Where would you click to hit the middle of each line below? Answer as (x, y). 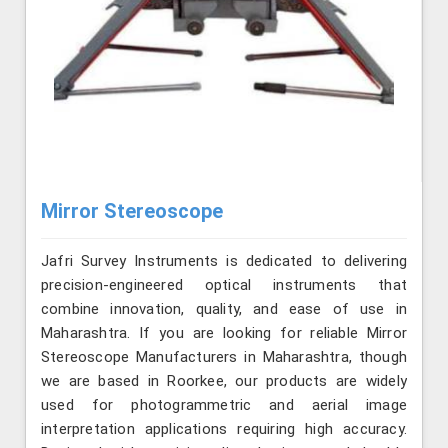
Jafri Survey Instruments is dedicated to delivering (224, 260)
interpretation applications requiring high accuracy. (224, 428)
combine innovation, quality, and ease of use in (224, 308)
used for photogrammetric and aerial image (224, 404)
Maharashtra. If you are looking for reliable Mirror (224, 332)
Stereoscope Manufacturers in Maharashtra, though (224, 356)
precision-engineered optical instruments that (224, 284)
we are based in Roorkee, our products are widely (224, 380)
